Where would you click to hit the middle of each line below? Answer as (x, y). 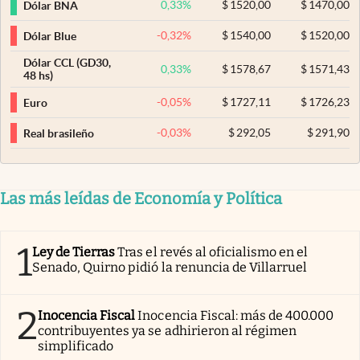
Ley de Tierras (74, 252)
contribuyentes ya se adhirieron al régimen (168, 331)
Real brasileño (59, 133)
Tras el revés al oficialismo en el (213, 252)
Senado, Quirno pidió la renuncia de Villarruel (170, 268)
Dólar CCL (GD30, (67, 63)
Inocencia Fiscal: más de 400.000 (236, 316)
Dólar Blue (50, 36)
